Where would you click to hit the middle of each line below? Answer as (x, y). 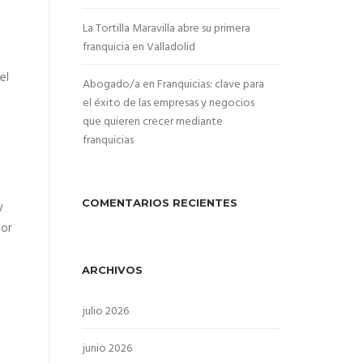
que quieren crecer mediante (153, 122)
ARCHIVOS (112, 270)
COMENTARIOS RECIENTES (160, 203)
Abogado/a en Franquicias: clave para (173, 85)
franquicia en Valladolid (139, 47)
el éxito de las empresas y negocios (169, 103)
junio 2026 (107, 349)
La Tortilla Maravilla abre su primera (167, 29)
